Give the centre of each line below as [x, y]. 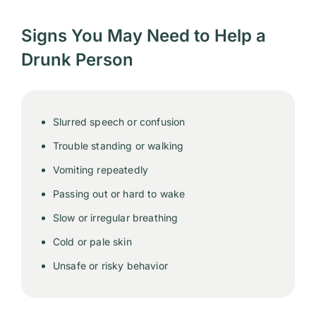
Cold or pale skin [92, 242]
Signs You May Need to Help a [144, 36]
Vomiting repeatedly [101, 170]
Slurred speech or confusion [119, 122]
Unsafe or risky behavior [110, 266]
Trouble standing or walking [119, 146]
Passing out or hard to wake [119, 194]
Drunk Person [77, 60]
